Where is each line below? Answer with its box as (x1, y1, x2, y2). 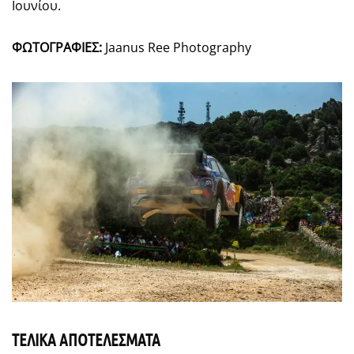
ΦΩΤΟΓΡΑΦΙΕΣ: (12, 38, 102, 56)
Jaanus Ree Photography (102, 38, 251, 56)
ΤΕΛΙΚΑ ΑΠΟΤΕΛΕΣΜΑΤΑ (12, 330, 160, 350)
